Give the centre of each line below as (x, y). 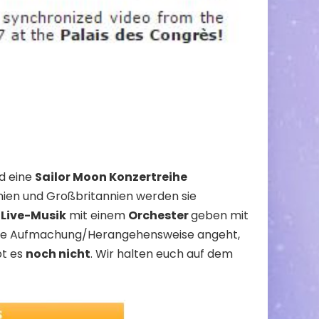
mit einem (97, 216)
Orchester (159, 216)
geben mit (220, 216)
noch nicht (58, 254)
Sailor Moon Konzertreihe (111, 177)
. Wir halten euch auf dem (162, 254)
